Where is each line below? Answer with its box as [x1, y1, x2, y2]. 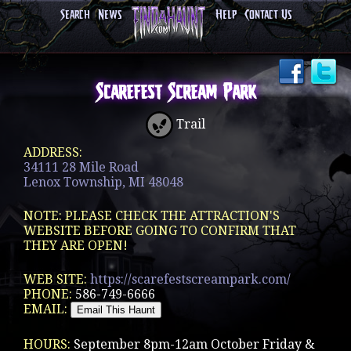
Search [60, 9, 90, 22]
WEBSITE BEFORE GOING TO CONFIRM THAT [24, 223, 296, 238]
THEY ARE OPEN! [24, 238, 128, 253]
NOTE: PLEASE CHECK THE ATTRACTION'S [24, 208, 280, 223]
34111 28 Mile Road [24, 160, 139, 175]
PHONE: [24, 287, 75, 302]
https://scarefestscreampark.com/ [90, 272, 291, 287]
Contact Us [244, 9, 291, 22]
